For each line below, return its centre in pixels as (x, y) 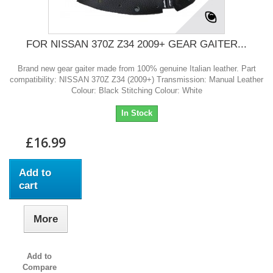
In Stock (136, 113)
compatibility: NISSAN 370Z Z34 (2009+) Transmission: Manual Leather (136, 80)
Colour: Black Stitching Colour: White (136, 91)
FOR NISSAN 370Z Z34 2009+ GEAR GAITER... (136, 44)
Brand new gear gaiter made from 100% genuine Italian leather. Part (136, 69)
